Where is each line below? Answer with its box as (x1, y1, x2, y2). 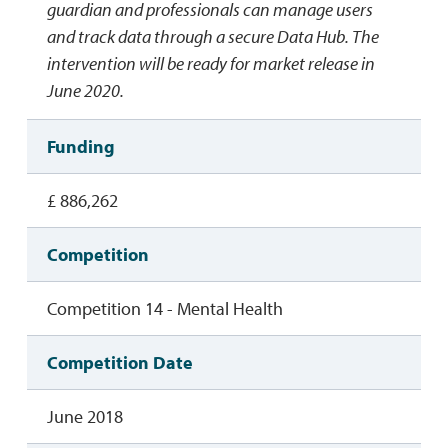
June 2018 (46, 405, 123, 429)
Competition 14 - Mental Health (46, 297, 283, 321)
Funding (46, 135, 115, 159)
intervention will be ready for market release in (46, 52, 375, 76)
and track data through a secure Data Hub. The (46, 25, 379, 49)
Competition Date (46, 351, 193, 375)
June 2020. (46, 79, 124, 103)
